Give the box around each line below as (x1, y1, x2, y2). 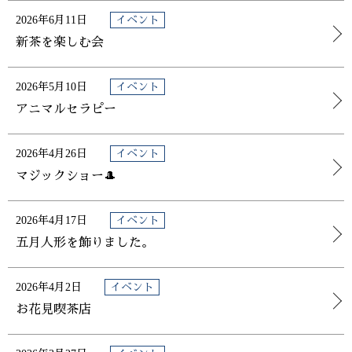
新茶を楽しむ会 (16, 35, 104, 49)
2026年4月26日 (16, 147, 90, 159)
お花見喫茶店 (16, 302, 91, 316)
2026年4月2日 (16, 280, 85, 293)
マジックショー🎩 (16, 168, 116, 182)
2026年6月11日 (16, 13, 90, 26)
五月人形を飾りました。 (16, 235, 154, 249)
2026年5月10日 (16, 80, 90, 93)
